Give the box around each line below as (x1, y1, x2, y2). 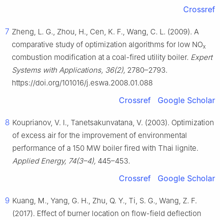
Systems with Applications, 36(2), (12, 65, 125, 75)
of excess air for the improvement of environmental (12, 131, 187, 140)
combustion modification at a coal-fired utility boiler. (12, 53, 191, 62)
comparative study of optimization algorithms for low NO (12, 40, 203, 50)
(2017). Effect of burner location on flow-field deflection (12, 209, 201, 219)
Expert (191, 53, 212, 62)
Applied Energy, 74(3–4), (12, 156, 96, 166)
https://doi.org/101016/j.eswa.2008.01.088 (12, 78, 153, 88)
